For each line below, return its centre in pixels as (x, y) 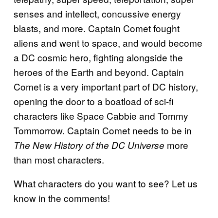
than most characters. (59, 159)
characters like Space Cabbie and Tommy (101, 115)
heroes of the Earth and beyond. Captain (99, 72)
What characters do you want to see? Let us (106, 183)
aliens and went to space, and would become (108, 42)
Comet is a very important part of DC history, (106, 86)
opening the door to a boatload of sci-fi (94, 101)
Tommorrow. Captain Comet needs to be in (103, 130)
